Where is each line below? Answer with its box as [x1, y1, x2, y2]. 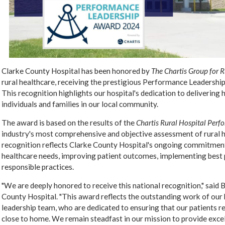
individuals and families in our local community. [2, 99, 159, 108]
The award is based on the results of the [2, 118, 137, 128]
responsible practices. [2, 162, 74, 172]
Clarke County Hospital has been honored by [2, 66, 152, 75]
